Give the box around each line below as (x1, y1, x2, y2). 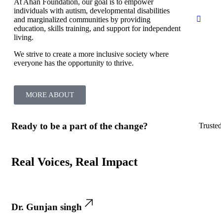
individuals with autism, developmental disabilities (14, 6, 170, 15)
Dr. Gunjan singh (11, 201, 82, 212)
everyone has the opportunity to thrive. (14, 58, 134, 67)
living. (14, 33, 34, 41)
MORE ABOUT (26, 90, 74, 99)
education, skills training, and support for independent (14, 24, 181, 33)
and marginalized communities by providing (14, 15, 150, 24)
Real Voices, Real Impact (11, 155, 138, 168)
